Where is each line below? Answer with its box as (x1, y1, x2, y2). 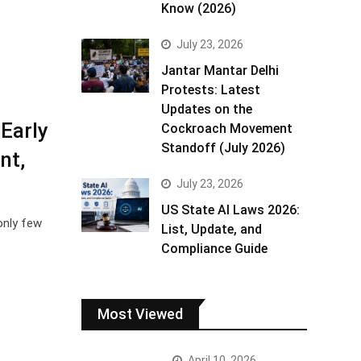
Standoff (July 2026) (161, 140, 285, 156)
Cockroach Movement (161, 121, 293, 136)
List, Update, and (161, 222, 262, 237)
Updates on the (161, 102, 252, 117)
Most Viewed (98, 305, 183, 322)
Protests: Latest (161, 82, 260, 98)
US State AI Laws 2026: (161, 202, 300, 218)
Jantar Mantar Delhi (161, 63, 279, 78)
